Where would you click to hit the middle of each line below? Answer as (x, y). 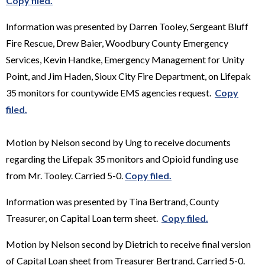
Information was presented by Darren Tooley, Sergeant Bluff (127, 26)
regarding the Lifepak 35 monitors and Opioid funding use (122, 159)
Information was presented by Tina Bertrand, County (112, 201)
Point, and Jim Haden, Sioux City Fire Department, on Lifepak (128, 76)
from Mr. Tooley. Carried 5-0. (65, 175)
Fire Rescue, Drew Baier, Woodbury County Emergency (117, 43)
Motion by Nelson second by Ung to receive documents (118, 142)
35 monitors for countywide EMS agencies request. (110, 92)
